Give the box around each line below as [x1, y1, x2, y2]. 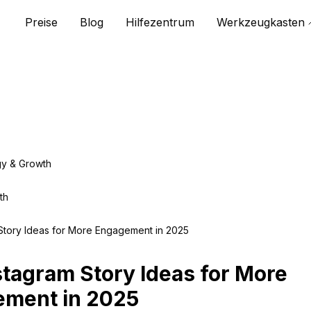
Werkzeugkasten [217, 15, 305, 29]
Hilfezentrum [126, 15, 194, 29]
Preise [25, 15, 58, 29]
